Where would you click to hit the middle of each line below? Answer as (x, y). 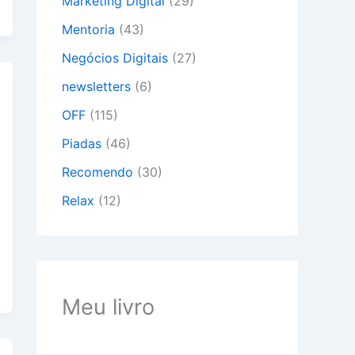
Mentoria (88, 30)
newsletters (96, 87)
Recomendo (97, 172)
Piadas (82, 144)
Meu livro (108, 307)
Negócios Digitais (115, 58)
